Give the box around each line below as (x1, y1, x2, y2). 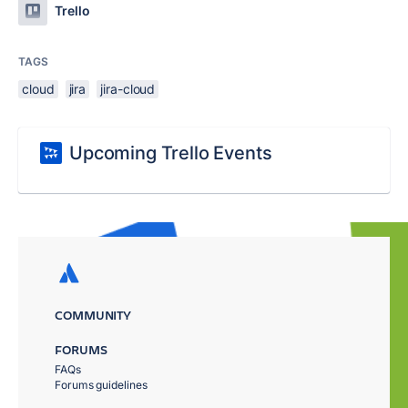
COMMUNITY (55, 306, 132, 323)
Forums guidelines (55, 378, 148, 392)
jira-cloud (100, 81, 156, 97)
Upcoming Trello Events (69, 142, 272, 164)
